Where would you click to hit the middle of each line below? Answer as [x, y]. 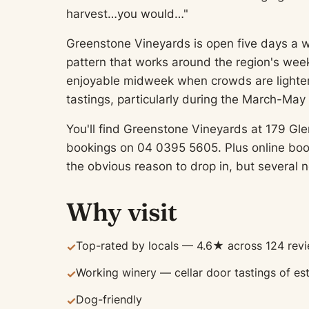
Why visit [122, 212]
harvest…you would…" [127, 14]
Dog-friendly [109, 299]
